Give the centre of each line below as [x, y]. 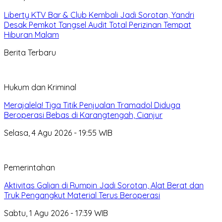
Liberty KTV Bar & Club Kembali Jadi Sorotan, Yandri [99, 15]
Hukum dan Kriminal [40, 87]
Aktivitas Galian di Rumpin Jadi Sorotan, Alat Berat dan [104, 185]
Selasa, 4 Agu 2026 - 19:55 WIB [58, 133]
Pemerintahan [29, 167]
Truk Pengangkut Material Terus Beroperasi [82, 195]
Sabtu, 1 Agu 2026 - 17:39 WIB [56, 213]
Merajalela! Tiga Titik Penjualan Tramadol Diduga [92, 105]
